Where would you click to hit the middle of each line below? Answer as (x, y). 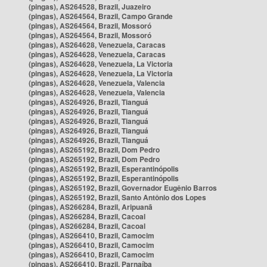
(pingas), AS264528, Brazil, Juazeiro (90, 7)
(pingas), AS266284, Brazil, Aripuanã (91, 207)
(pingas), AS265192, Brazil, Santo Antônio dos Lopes (117, 197)
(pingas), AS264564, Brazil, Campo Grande (101, 16)
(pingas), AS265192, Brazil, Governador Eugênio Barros (123, 188)
